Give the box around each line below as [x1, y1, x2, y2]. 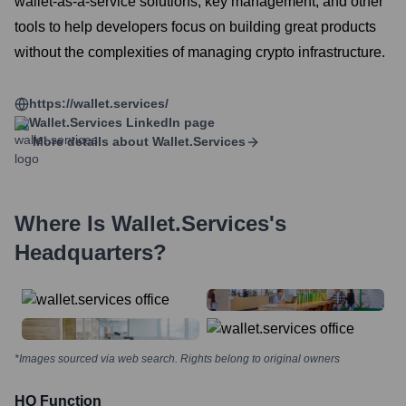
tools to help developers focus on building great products [14, 19, 376, 34]
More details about [33, 134, 149, 149]
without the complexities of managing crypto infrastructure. [14, 44, 385, 60]
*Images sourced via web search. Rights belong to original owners [14, 353, 340, 365]
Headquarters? [14, 240, 167, 265]
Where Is [14, 211, 111, 236]
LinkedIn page [122, 115, 215, 130]
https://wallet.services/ [29, 96, 169, 111]
